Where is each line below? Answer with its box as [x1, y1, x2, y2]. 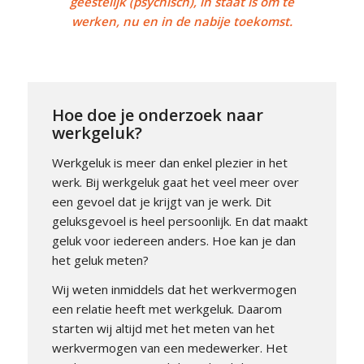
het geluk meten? [51, 251, 149, 268]
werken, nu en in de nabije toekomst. [71, 13, 292, 29]
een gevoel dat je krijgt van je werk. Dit [51, 193, 271, 210]
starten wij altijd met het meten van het [51, 320, 275, 337]
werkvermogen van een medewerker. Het [51, 340, 288, 357]
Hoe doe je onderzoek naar [51, 103, 263, 126]
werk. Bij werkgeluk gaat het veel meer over [51, 173, 299, 190]
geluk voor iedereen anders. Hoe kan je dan [51, 232, 296, 249]
